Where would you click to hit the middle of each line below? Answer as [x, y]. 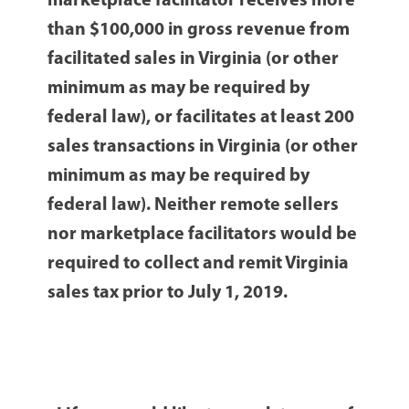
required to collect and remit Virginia [199, 264]
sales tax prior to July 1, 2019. [168, 294]
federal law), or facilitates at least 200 [201, 118]
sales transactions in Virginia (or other [203, 147]
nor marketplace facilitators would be [203, 235]
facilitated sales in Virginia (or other [194, 60]
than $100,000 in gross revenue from [199, 31]
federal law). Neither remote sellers [194, 206]
